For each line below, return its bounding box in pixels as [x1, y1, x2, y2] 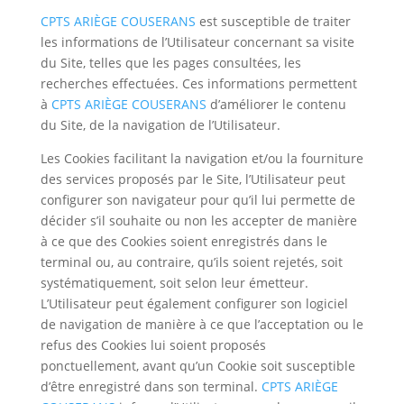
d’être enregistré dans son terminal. [40, 378, 262, 395]
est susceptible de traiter [195, 13, 351, 30]
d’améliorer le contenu [206, 96, 346, 113]
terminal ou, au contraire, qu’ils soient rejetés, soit [40, 253, 343, 271]
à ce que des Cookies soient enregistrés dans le [40, 233, 327, 250]
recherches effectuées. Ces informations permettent [40, 75, 357, 92]
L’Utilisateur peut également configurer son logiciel [40, 295, 348, 312]
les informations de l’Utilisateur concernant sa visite [40, 33, 354, 50]
